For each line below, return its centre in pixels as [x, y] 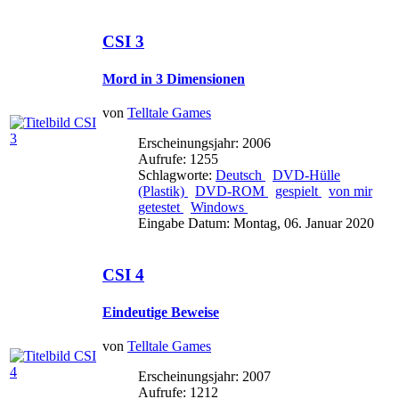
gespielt [298, 191]
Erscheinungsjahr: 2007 [204, 376]
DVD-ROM [232, 191]
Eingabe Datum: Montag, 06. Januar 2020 [256, 223]
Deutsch [240, 175]
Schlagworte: [177, 175]
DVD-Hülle [306, 175]
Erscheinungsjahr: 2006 [204, 142]
